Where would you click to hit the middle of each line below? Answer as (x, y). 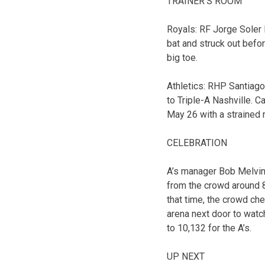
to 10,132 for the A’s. (209, 228)
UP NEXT (186, 256)
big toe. (182, 57)
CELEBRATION (197, 143)
